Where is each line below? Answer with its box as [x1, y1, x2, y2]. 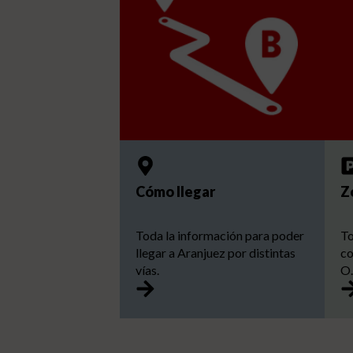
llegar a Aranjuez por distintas [136, 244, 295, 260]
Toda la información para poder [136, 227, 304, 243]
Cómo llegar [136, 182, 215, 200]
